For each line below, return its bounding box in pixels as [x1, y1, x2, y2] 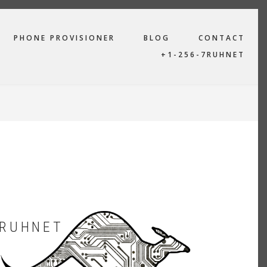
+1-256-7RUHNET [161, 49, 245, 60]
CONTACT [198, 33, 245, 43]
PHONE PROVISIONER [14, 33, 115, 43]
